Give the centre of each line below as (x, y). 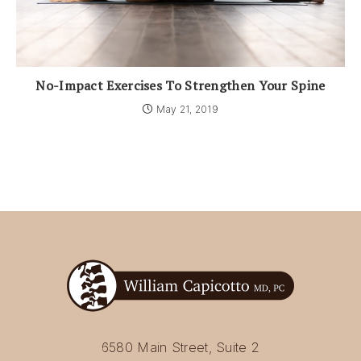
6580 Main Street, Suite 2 (180, 348)
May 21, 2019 (187, 110)
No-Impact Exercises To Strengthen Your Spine (180, 86)
